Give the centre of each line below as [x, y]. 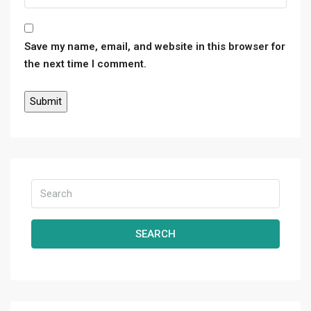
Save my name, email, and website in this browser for [155, 47]
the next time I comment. [85, 64]
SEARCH [155, 234]
